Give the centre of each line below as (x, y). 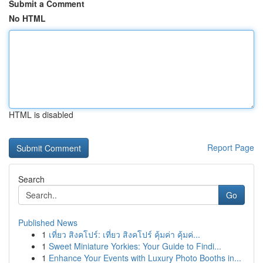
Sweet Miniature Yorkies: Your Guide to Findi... (135, 246)
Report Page (231, 147)
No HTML (27, 18)
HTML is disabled (41, 114)
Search (31, 179)
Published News (48, 222)
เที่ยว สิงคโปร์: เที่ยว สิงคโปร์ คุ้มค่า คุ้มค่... (124, 234)
